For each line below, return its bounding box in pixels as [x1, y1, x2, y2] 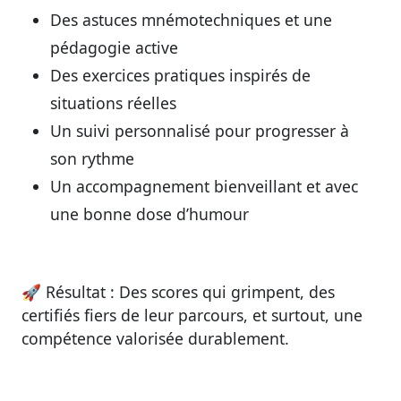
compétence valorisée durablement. [21, 327, 289, 349]
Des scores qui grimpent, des [115, 280, 335, 303]
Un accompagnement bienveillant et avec [50, 175, 358, 198]
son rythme [50, 148, 134, 170]
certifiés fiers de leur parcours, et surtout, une [21, 303, 363, 326]
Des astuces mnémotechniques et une [50, 9, 332, 31]
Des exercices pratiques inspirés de [50, 64, 311, 87]
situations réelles [50, 92, 176, 115]
